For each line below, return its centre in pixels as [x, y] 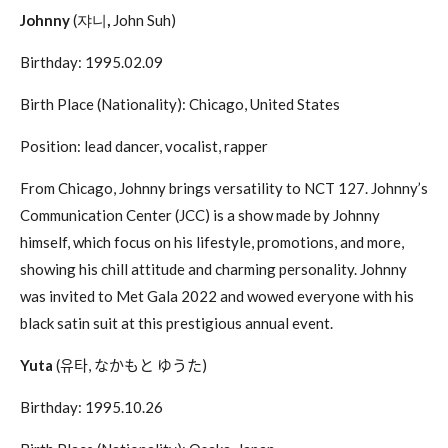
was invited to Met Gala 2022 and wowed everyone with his [217, 295]
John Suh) [144, 19]
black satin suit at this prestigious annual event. [176, 322]
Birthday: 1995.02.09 [91, 61]
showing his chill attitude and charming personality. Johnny [213, 268]
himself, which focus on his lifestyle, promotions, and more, [212, 241]
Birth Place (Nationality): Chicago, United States [180, 103]
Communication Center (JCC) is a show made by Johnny [200, 214]
